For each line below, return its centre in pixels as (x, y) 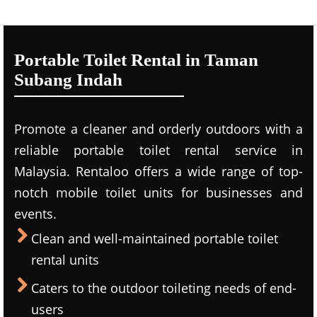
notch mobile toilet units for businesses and (158, 192)
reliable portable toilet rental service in (158, 150)
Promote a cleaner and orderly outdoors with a (158, 129)
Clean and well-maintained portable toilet (155, 238)
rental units (65, 260)
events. (35, 214)
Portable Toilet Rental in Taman (136, 60)
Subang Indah (68, 80)
